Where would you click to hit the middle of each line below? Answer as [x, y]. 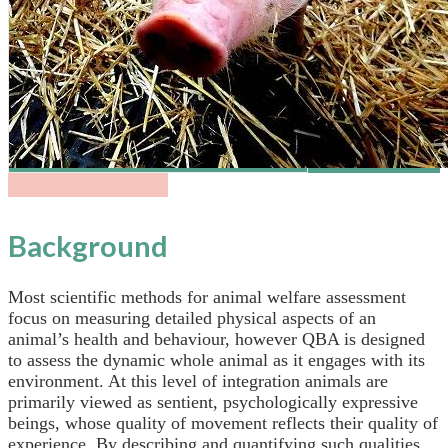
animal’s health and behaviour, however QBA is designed [216, 338]
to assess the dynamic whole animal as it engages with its [216, 359]
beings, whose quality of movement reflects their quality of [223, 422]
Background [88, 245]
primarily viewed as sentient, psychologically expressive [213, 401]
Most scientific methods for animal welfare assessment [207, 296]
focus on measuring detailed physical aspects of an [192, 317]
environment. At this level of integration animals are [198, 380]
